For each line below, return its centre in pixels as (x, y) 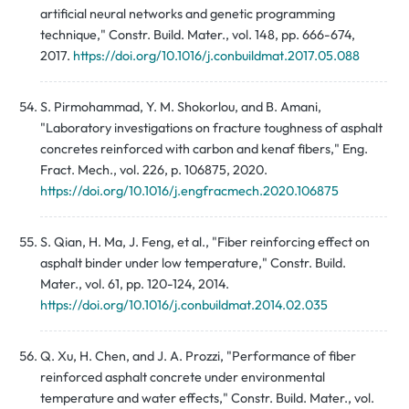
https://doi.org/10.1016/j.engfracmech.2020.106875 (189, 191)
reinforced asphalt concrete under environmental (183, 378)
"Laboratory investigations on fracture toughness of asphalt (211, 128)
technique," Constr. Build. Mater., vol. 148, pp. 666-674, (198, 35)
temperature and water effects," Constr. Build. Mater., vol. (207, 399)
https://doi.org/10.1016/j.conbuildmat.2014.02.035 (184, 305)
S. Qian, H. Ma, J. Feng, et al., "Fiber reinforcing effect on (205, 242)
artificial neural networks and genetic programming (188, 14)
